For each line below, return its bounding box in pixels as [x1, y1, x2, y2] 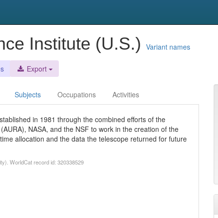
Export [25, 64, 47, 73]
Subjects [15, 90, 41, 99]
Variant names [146, 42, 190, 52]
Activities [112, 90, 139, 99]
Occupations [57, 90, 96, 99]
